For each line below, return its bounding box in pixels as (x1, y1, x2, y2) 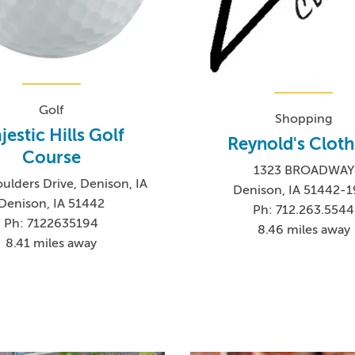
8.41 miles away (6, 235, 97, 250)
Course (21, 147, 81, 167)
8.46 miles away (257, 223, 350, 238)
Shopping (275, 112, 333, 127)
